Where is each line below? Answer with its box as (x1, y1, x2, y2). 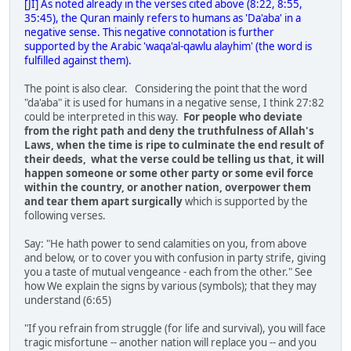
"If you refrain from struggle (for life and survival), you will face (24, 321, 326, 336)
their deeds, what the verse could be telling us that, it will (24, 152, 324, 167)
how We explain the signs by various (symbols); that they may (24, 279, 317, 294)
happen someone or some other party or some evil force (24, 166, 313, 181)
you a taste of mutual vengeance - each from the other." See (24, 265, 313, 280)
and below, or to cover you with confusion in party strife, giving (24, 251, 326, 266)
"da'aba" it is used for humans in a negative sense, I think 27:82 (24, 96, 324, 110)
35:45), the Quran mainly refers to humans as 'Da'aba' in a (24, 11, 301, 26)
